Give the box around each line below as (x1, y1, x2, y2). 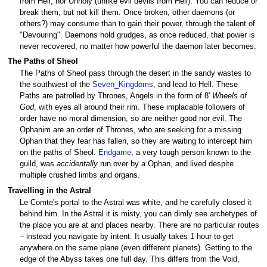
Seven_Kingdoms (92, 80, 153, 89)
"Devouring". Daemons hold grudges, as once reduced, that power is (20, 30, 255, 39)
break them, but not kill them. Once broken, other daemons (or (20, 8, 235, 17)
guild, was (20, 160, 57, 169)
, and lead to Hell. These (153, 80, 238, 89)
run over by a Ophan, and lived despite (98, 160, 234, 169)
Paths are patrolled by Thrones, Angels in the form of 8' (20, 92, 212, 101)
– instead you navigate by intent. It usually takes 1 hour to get (20, 232, 234, 241)
